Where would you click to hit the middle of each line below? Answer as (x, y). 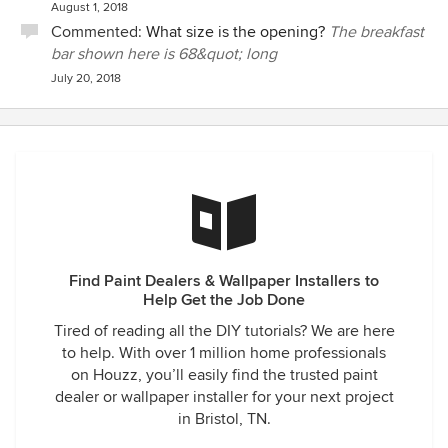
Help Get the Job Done (224, 300)
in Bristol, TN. (224, 419)
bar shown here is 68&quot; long (164, 54)
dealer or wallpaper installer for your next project (224, 397)
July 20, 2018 (86, 78)
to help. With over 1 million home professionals (224, 353)
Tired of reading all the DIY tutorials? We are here (224, 331)
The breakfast (376, 32)
